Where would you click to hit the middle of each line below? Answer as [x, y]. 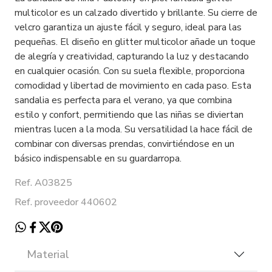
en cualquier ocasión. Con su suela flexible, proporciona [130, 71]
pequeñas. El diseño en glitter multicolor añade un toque [135, 42]
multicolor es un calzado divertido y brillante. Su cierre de [136, 12]
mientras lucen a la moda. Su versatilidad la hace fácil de [134, 129]
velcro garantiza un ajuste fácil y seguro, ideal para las [128, 27]
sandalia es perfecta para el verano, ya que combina [123, 100]
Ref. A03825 [43, 182]
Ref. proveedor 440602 [66, 202]
